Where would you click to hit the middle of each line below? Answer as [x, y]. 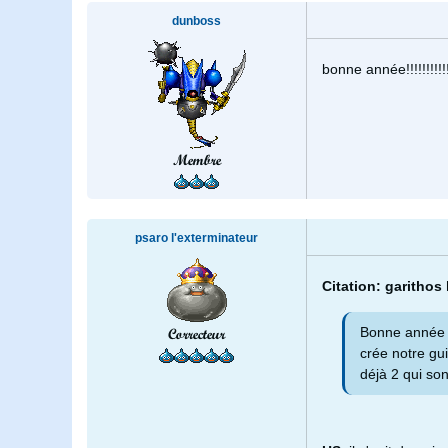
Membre [196, 160]
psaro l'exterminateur [196, 238]
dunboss [196, 21]
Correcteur [196, 334]
